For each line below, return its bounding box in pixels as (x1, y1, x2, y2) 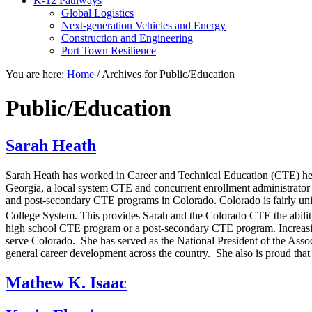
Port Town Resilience (61, 45, 156, 56)
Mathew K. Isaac (6, 274, 127, 292)
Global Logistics (61, 7, 134, 19)
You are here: (6, 68, 67, 80)
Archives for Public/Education (100, 68, 235, 80)
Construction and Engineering (61, 32, 193, 44)
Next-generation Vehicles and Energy (61, 19, 226, 31)
